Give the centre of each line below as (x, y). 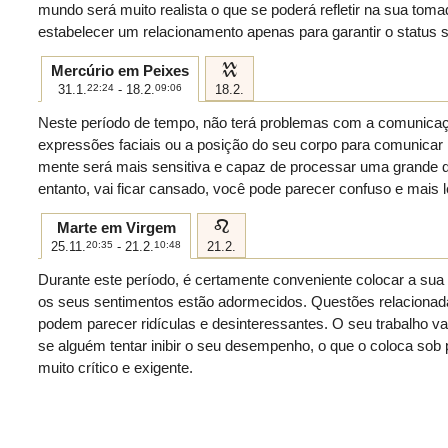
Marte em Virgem (116, 227)
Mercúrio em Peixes (120, 70)
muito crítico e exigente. (115, 367)
